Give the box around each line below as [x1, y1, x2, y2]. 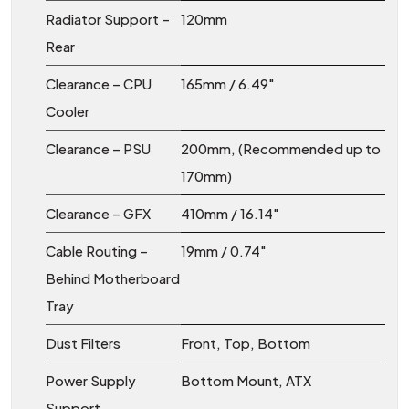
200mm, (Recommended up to [181, 140, 381, 158]
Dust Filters [46, 334, 121, 352]
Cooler [46, 102, 89, 121]
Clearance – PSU [46, 140, 151, 158]
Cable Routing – [46, 242, 148, 260]
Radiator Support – [46, 10, 170, 28]
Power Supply [46, 372, 136, 390]
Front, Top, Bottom [181, 334, 310, 352]
